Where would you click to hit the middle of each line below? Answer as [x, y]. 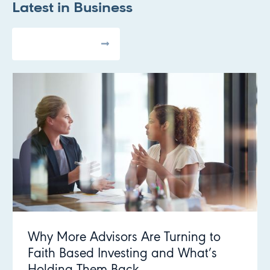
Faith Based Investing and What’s [122, 254]
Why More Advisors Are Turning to [124, 238]
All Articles [59, 44]
